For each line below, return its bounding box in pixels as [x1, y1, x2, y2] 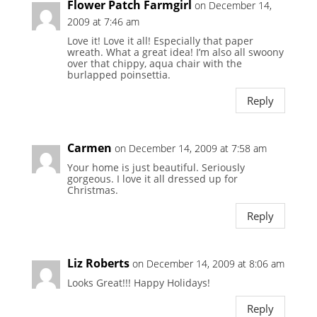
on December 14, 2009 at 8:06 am [132, 257, 284, 271]
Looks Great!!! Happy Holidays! [67, 276, 210, 290]
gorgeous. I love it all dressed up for [67, 172, 238, 186]
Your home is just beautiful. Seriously [67, 161, 245, 175]
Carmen [67, 140, 112, 156]
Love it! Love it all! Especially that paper [67, 34, 253, 48]
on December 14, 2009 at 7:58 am [114, 142, 267, 156]
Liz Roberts [67, 255, 129, 272]
